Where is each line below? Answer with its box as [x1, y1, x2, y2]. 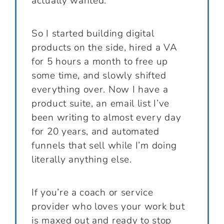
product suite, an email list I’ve [31, 96, 170, 110]
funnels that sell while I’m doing [31, 138, 177, 152]
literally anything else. [31, 152, 132, 166]
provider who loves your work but [31, 199, 185, 213]
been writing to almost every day [31, 110, 181, 124]
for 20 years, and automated [31, 124, 159, 138]
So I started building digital [31, 26, 154, 40]
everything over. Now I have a [31, 82, 168, 96]
